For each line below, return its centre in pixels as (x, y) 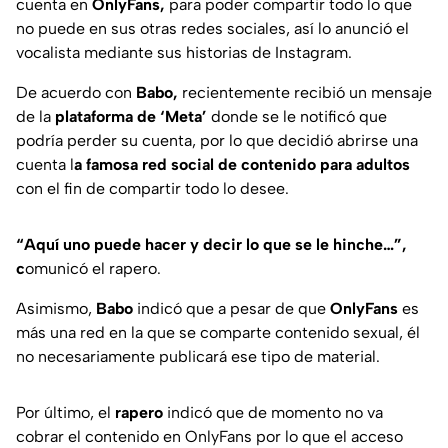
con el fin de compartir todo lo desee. (152, 189)
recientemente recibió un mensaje (305, 93)
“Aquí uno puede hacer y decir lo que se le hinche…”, (211, 245)
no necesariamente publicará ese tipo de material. (198, 357)
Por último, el (65, 413)
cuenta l (45, 165)
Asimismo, (54, 309)
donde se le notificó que (299, 117)
